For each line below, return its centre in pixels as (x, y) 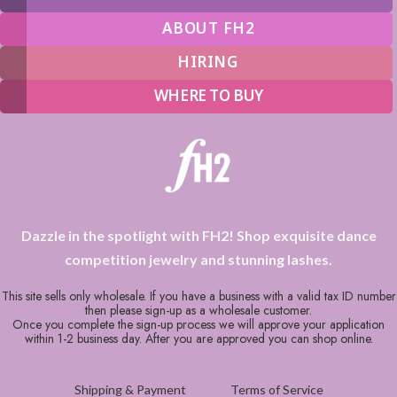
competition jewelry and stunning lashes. (198, 259)
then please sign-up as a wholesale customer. (198, 310)
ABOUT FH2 (209, 27)
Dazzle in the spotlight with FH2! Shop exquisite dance (198, 235)
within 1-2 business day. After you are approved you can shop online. (198, 338)
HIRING (207, 61)
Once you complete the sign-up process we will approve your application (198, 324)
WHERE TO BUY (209, 95)
